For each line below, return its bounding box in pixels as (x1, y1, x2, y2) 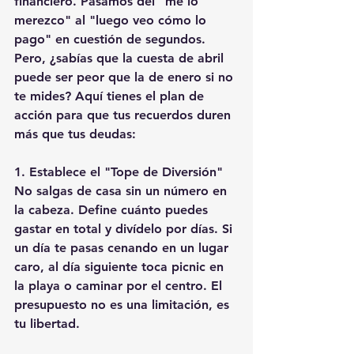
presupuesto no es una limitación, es (14, 297, 233, 312)
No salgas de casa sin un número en (14, 183, 231, 198)
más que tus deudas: (14, 126, 140, 141)
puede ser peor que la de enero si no (14, 70, 237, 85)
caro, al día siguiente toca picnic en (14, 259, 228, 274)
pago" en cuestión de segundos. (14, 32, 209, 47)
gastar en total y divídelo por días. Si (14, 221, 236, 236)
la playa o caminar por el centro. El (14, 278, 226, 293)
